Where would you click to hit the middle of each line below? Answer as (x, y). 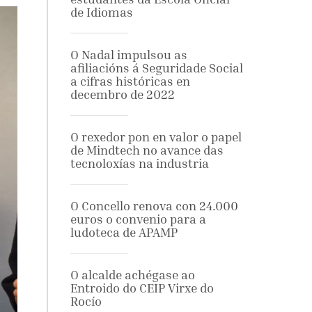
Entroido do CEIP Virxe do (142, 288)
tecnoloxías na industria (139, 163)
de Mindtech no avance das (147, 150)
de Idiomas (101, 12)
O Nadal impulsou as (128, 55)
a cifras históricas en (130, 81)
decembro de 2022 (122, 94)
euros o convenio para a (138, 219)
